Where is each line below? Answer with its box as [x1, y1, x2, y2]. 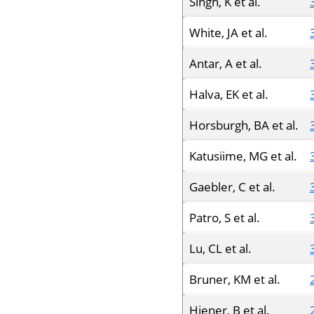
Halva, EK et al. [189, 86, 268, 102]
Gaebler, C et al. [189, 179, 275, 195]
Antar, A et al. [189, 55, 262, 71]
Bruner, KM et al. [189, 271, 280, 287]
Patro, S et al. [189, 210, 260, 226]
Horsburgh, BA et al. [189, 117, 299, 133]
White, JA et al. [189, 25, 268, 41]
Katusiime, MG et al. [189, 148, 297, 164]
